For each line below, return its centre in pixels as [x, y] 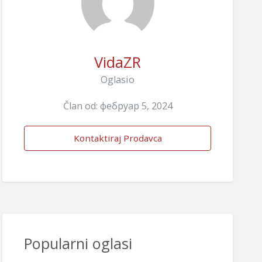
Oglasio [118, 80]
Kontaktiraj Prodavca [118, 138]
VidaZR [118, 62]
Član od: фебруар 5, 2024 [118, 106]
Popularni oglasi [78, 244]
